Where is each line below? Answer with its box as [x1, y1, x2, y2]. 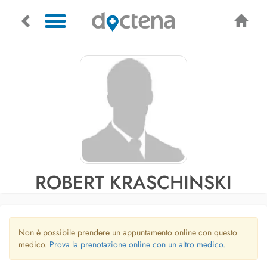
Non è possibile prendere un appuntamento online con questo [18, 226, 237, 238]
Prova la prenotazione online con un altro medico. [49, 238, 225, 250]
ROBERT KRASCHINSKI [35, 169, 232, 196]
